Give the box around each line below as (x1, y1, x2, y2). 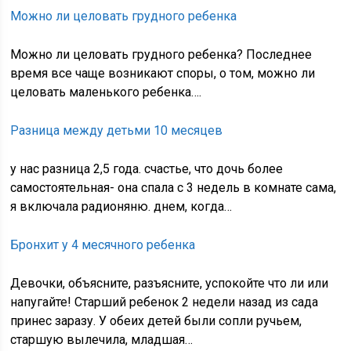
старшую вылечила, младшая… (10, 332, 194, 347)
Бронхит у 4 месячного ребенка (10, 237, 196, 252)
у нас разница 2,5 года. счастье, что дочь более (10, 161, 284, 176)
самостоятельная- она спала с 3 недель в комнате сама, (10, 180, 337, 195)
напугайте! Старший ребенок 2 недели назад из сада (10, 295, 319, 309)
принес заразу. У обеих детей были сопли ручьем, (10, 313, 302, 328)
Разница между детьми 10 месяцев (10, 123, 223, 138)
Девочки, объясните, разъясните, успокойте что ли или (10, 276, 329, 291)
